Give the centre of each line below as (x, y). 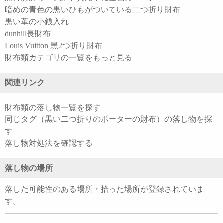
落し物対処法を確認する (49, 143)
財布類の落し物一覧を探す (53, 108)
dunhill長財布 (28, 34)
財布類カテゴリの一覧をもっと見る (69, 58)
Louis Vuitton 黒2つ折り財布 (54, 46)
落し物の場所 (29, 168)
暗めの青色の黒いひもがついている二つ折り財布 (93, 10)
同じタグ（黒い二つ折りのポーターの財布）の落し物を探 (109, 119)
